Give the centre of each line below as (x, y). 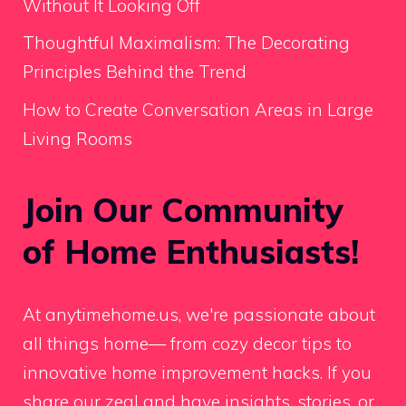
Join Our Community (183, 209)
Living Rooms (77, 138)
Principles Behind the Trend (135, 72)
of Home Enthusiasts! (191, 251)
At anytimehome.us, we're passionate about (199, 314)
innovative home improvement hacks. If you (197, 372)
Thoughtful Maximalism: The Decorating (186, 43)
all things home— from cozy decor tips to (187, 343)
